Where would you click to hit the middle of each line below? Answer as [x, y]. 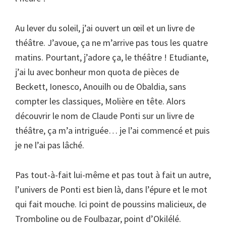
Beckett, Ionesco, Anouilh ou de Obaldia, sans [101, 87]
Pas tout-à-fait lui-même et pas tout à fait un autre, [113, 175]
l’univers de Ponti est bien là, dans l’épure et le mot [111, 189]
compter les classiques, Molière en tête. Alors [100, 101]
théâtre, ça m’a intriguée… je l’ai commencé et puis [112, 130]
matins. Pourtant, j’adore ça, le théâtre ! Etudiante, [112, 57]
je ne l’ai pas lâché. [50, 145]
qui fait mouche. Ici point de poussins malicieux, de [111, 204]
